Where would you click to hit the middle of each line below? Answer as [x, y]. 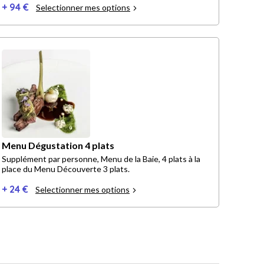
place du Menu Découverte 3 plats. [66, 169]
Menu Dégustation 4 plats [58, 146]
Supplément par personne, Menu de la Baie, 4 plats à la [101, 159]
